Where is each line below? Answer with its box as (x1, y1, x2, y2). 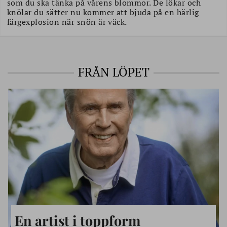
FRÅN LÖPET (78, 64, 149, 80)
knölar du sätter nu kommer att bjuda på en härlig (7, 7, 199, 18)
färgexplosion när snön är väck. (7, 16, 127, 27)
